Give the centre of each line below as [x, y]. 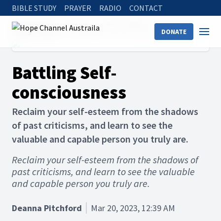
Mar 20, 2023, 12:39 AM [133, 208]
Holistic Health [123, 22]
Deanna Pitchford [47, 208]
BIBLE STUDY [34, 8]
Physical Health [36, 34]
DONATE [174, 32]
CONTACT [146, 8]
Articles [77, 22]
